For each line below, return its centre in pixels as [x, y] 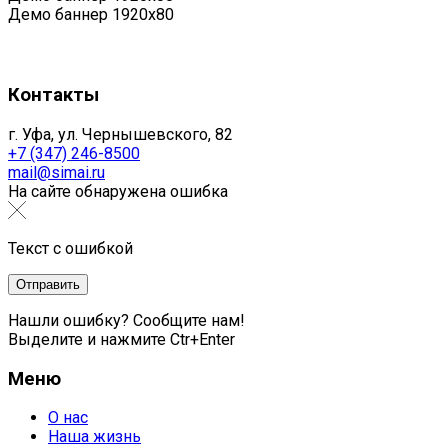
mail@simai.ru [56, 172]
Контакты [53, 95]
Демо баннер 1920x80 [91, 14]
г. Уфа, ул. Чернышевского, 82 [120, 134]
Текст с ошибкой [70, 248]
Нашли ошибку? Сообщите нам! [126, 320]
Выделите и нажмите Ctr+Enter [121, 339]
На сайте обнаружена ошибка [118, 191]
